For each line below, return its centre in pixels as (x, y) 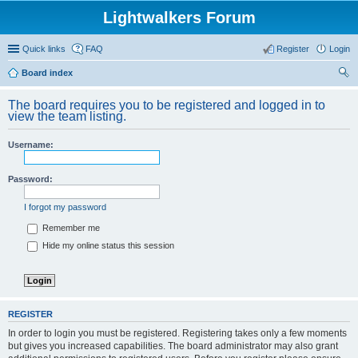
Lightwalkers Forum (179, 18)
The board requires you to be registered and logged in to (167, 105)
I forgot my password (65, 207)
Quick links (44, 49)
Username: (31, 145)
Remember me (70, 228)
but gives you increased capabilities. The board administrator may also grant (173, 346)
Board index (47, 73)
